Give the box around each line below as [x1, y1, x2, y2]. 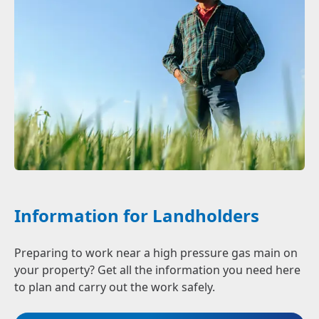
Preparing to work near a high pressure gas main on [14, 244, 298, 261]
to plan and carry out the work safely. [14, 278, 215, 295]
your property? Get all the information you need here [14, 261, 300, 278]
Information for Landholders [14, 203, 259, 227]
